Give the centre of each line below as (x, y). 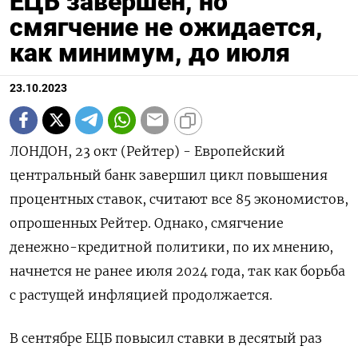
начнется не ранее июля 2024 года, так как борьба (177, 270)
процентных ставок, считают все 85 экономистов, (179, 199)
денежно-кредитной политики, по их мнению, (171, 247)
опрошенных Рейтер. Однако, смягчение (147, 223)
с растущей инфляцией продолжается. (141, 294)
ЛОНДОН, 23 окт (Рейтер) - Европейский (147, 151)
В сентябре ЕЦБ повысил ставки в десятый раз (166, 338)
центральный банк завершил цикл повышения (169, 175)
